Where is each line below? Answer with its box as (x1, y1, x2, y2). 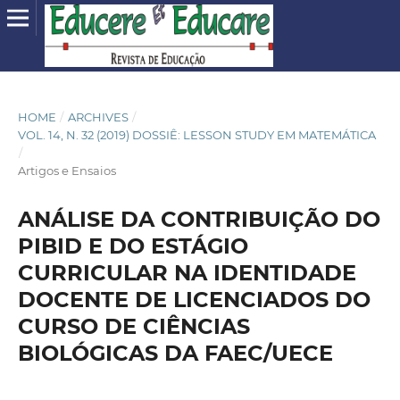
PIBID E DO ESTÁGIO (17, 232, 248, 259)
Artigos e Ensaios (17, 162, 116, 178)
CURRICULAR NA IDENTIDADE (17, 259, 356, 286)
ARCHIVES (67, 109, 129, 124)
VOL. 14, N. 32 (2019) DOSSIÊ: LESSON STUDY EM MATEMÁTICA (17, 127, 376, 142)
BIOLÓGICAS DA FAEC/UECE (17, 339, 333, 366)
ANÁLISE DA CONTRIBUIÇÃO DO (17, 205, 380, 232)
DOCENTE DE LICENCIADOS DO (17, 286, 371, 312)
